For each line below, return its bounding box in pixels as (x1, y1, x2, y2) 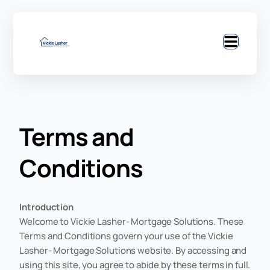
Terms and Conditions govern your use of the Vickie (19, 229, 233, 242)
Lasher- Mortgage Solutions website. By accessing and (19, 243, 247, 257)
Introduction (19, 200, 74, 213)
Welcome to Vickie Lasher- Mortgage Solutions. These (19, 215, 244, 228)
